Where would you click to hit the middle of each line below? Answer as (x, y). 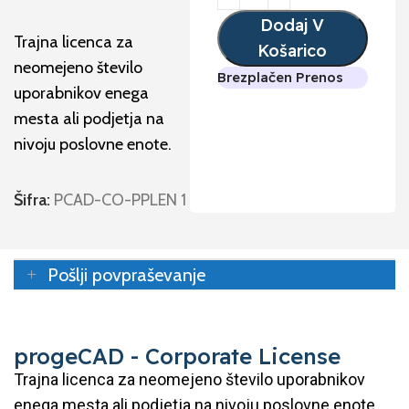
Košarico (293, 51)
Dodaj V (293, 26)
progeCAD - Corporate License (177, 357)
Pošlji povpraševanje (126, 275)
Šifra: (34, 200)
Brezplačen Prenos (280, 78)
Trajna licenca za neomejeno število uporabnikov (189, 380)
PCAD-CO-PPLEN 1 (121, 200)
